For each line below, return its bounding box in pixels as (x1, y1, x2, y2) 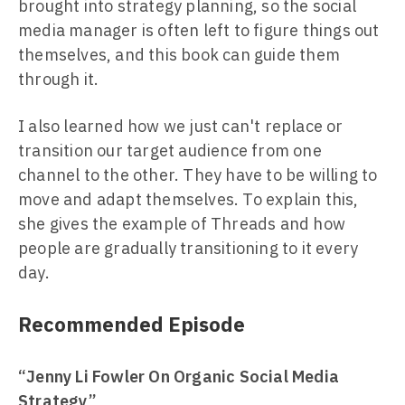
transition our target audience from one (18, 140, 322, 161)
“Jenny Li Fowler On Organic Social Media (18, 366, 340, 387)
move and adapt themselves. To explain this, (18, 189, 359, 210)
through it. (18, 69, 99, 89)
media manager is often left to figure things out (18, 20, 380, 41)
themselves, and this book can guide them (18, 44, 341, 65)
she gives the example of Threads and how (18, 213, 346, 234)
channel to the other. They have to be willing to (18, 165, 378, 185)
